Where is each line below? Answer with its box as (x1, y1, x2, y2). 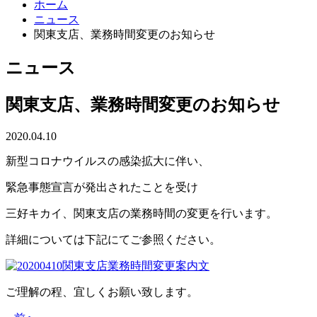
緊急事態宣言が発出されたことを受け (6, 180, 198, 193)
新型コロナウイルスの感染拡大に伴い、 (6, 154, 209, 167)
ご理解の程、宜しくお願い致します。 (6, 285, 198, 298)
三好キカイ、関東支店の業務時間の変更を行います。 (6, 207, 277, 219)
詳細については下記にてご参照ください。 (6, 233, 221, 246)
